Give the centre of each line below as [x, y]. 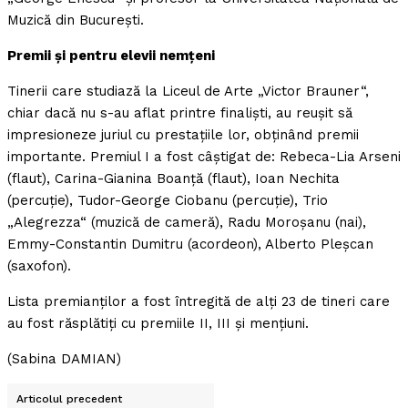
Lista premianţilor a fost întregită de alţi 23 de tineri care [199, 302]
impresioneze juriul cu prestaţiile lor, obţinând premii [183, 135]
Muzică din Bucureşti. [76, 20]
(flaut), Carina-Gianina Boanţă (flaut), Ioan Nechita [173, 179]
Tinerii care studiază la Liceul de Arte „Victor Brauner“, [188, 92]
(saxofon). [39, 266]
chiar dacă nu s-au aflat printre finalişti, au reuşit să [180, 113]
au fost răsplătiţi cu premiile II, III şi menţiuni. [158, 324]
